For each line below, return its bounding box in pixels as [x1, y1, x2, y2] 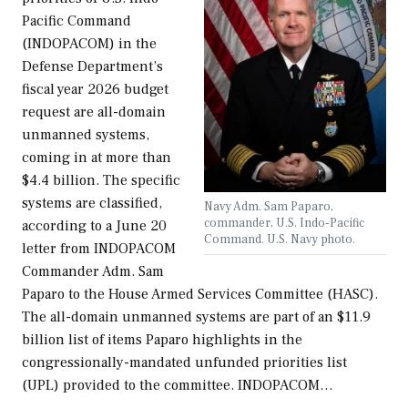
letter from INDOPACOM [22, 240, 176, 259]
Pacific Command [22, 12, 131, 31]
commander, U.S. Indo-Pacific [204, 215, 364, 231]
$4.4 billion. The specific [22, 171, 180, 190]
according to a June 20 [22, 217, 167, 236]
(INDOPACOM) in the [22, 35, 157, 54]
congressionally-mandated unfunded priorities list [22, 353, 347, 372]
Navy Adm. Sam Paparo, [204, 199, 333, 215]
